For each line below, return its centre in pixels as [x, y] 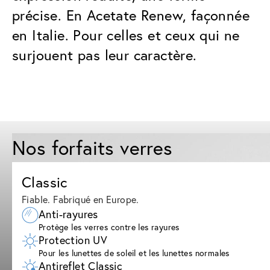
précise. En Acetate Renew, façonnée [131, 15]
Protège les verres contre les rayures [109, 227]
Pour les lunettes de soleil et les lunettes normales [134, 253]
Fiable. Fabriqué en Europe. [80, 199]
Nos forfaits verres [93, 147]
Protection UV [73, 240]
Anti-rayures [68, 214]
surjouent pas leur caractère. [105, 55]
